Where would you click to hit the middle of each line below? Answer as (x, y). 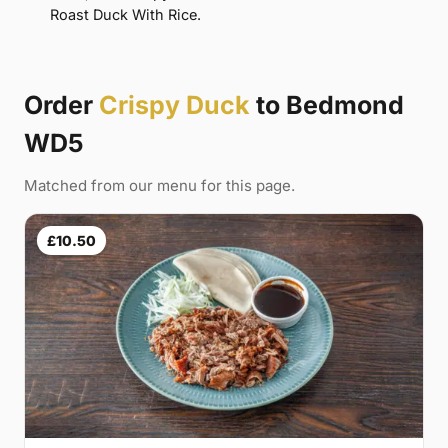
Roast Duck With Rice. (125, 15)
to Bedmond (327, 105)
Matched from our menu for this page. (159, 186)
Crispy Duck (174, 105)
